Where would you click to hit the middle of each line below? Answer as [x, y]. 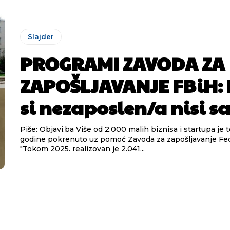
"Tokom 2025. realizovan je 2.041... [82, 149]
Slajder [41, 37]
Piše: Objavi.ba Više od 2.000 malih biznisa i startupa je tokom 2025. [48, 130]
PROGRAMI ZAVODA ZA [122, 63]
